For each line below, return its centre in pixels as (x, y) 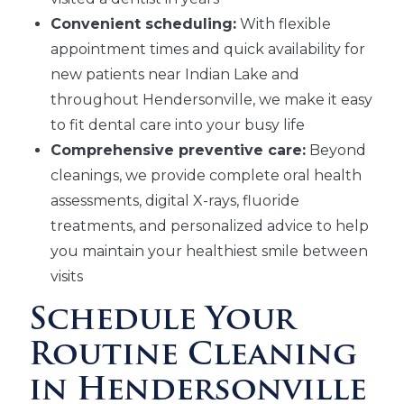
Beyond (336, 151)
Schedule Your (162, 322)
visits (67, 277)
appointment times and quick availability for (208, 50)
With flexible (284, 24)
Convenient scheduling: (143, 24)
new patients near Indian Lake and (175, 75)
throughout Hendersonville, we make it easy (211, 100)
